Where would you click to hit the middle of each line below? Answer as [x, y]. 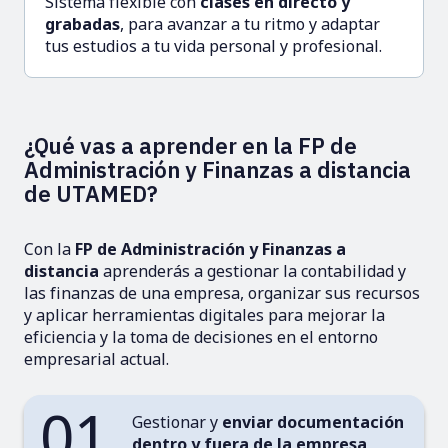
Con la [49, 248]
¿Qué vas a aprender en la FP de [190, 145]
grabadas [82, 23]
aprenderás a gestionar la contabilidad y [254, 270]
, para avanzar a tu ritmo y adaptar [250, 23]
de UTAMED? [91, 193]
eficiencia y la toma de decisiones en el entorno [201, 336]
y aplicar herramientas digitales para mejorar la [204, 314]
